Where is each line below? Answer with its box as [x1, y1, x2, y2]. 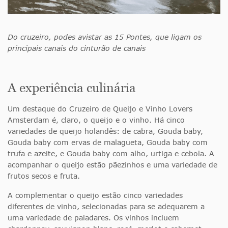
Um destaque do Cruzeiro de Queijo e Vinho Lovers [8, 104, 192, 113]
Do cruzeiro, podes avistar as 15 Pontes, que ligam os [8, 32, 202, 41]
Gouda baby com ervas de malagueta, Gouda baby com [8, 137, 208, 147]
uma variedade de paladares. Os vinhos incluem [8, 213, 179, 222]
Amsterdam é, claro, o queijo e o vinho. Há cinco [8, 115, 185, 124]
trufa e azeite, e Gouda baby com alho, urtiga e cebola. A [8, 149, 214, 158]
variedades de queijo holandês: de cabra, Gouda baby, [8, 126, 203, 135]
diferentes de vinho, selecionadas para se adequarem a [8, 202, 205, 211]
